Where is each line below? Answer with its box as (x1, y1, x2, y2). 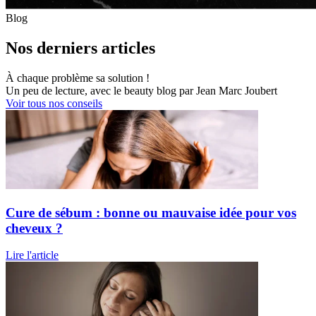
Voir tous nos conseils (6, 97, 102, 109)
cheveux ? (6, 220, 63, 236)
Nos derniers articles (6, 38, 155, 57)
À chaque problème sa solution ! (6, 71, 150, 84)
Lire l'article (6, 249, 59, 262)
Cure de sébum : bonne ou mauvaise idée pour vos (6, 205, 296, 220)
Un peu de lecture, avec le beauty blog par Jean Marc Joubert (6, 84, 277, 97)
